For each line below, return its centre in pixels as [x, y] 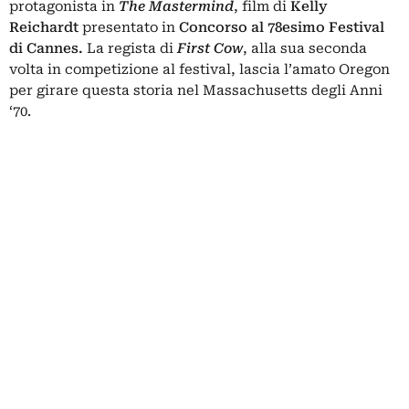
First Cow [210, 48]
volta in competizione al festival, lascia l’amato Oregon [199, 69]
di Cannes [44, 48]
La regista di [130, 48]
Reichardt [46, 27]
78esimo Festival [326, 27]
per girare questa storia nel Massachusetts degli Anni [196, 90]
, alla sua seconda [305, 48]
